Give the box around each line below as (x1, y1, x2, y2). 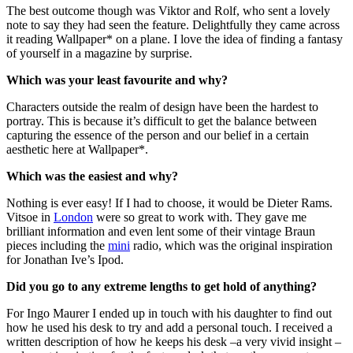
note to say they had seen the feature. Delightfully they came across (6, 18, 340, 32)
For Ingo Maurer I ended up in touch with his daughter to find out (6, 307, 332, 321)
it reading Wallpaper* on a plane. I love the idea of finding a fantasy (6, 32, 343, 46)
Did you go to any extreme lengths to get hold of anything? (6, 280, 317, 294)
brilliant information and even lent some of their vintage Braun (6, 225, 315, 239)
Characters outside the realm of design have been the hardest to (6, 100, 318, 114)
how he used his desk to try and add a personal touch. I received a (6, 321, 333, 335)
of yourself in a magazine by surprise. (6, 46, 192, 61)
